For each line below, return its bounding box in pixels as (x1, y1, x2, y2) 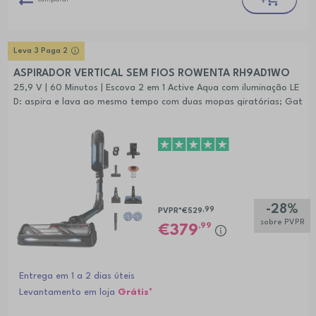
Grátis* (117, 288, 153, 298)
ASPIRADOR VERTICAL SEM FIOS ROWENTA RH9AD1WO (13, 68, 290, 80)
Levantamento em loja (18, 288, 118, 298)
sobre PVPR (260, 219, 305, 227)
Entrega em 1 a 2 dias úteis (18, 272, 135, 281)
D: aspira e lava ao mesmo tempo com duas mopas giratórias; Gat (13, 97, 303, 107)
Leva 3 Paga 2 (13, 47, 68, 56)
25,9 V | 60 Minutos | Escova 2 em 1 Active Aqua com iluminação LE (13, 83, 299, 93)
